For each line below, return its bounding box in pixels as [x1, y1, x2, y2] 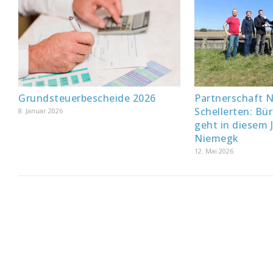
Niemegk [194, 131, 239, 145]
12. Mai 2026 [194, 146, 233, 155]
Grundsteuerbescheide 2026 [18, 91, 156, 105]
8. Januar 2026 [18, 105, 63, 115]
